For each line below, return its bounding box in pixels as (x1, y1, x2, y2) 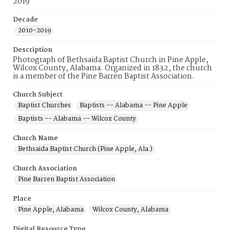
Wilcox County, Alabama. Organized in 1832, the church (13, 62, 212, 74)
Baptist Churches (18, 100, 71, 111)
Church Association (13, 163, 77, 174)
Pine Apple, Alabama (18, 204, 84, 215)
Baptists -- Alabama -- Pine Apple (80, 100, 187, 111)
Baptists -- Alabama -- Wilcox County (18, 113, 136, 124)
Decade (13, 14, 38, 25)
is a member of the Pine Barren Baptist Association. (13, 70, 195, 83)
